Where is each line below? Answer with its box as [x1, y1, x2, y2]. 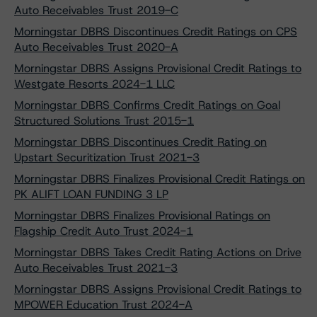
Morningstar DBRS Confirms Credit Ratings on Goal [14, 98, 280, 113]
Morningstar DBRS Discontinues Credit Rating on [14, 134, 267, 149]
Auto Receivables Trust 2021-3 [14, 260, 178, 275]
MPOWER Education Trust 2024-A [14, 297, 192, 312]
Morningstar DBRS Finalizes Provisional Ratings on [14, 208, 270, 223]
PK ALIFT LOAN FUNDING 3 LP [14, 187, 168, 202]
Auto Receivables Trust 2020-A [14, 40, 178, 54]
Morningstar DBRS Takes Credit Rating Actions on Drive [14, 245, 301, 260]
